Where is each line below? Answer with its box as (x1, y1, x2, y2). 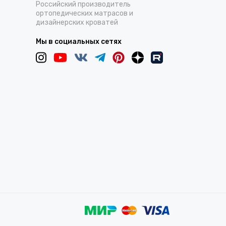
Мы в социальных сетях (36, 37, 122, 46)
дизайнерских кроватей (36, 18, 118, 27)
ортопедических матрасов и (36, 9, 133, 18)
